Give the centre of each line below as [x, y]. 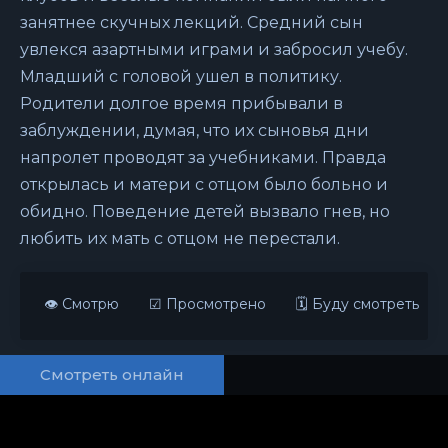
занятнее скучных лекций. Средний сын [191, 22]
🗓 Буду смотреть [357, 304]
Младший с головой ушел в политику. [181, 76]
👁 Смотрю [81, 304]
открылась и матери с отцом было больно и [204, 184]
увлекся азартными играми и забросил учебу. [214, 49]
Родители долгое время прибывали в [181, 103]
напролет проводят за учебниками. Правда [203, 157]
